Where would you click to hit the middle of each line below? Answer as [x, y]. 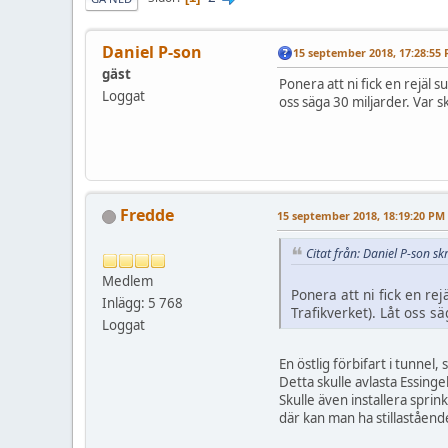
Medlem [127, 281]
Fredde [147, 215]
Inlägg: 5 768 [142, 303]
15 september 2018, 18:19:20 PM [361, 216]
